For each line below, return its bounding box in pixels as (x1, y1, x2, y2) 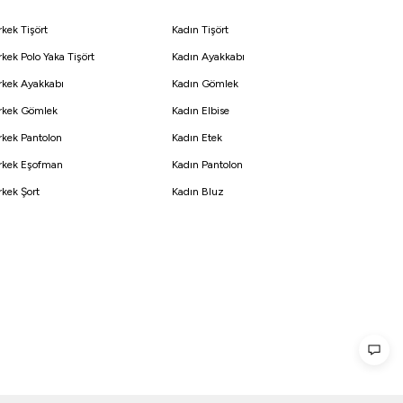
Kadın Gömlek (172, 77, 238, 91)
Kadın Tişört (172, 23, 228, 37)
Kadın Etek (172, 131, 222, 145)
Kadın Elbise (172, 104, 229, 118)
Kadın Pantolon (172, 158, 243, 172)
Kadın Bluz (172, 185, 224, 199)
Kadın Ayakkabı (172, 50, 245, 64)
